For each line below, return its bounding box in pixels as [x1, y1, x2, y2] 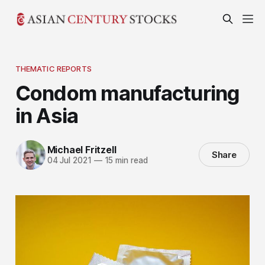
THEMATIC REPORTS [15, 63, 92, 73]
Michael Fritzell [47, 144, 117, 156]
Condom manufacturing [15, 80, 240, 105]
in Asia [15, 102, 79, 128]
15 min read [102, 156, 148, 166]
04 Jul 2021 [47, 156, 92, 166]
